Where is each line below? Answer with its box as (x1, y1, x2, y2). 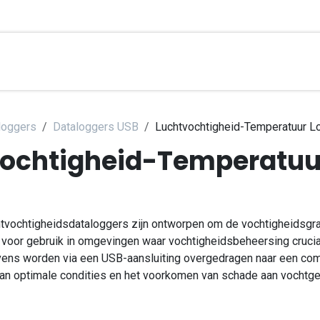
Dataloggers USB (53, 120, 139, 134)
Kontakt (194, 53, 240, 69)
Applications (101, 53, 171, 69)
